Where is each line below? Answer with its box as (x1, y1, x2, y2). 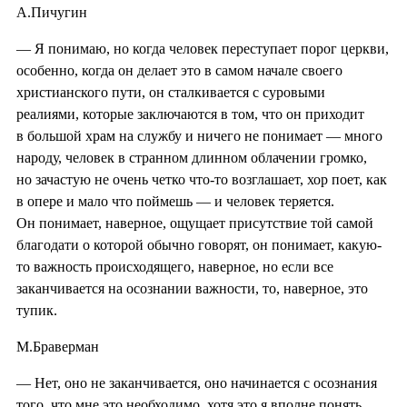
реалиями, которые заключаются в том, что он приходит (16, 105, 364, 122)
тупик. (16, 302, 57, 318)
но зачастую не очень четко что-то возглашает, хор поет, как (16, 171, 387, 187)
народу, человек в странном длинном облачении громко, (16, 149, 367, 165)
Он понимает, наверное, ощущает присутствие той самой (16, 214, 373, 231)
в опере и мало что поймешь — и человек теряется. (16, 193, 334, 209)
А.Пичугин (16, 4, 87, 20)
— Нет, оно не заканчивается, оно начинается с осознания (16, 374, 377, 391)
